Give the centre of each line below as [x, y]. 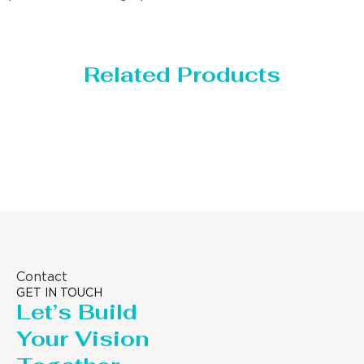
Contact [42, 278]
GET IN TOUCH [59, 294]
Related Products [182, 75]
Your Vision [82, 339]
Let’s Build [77, 312]
